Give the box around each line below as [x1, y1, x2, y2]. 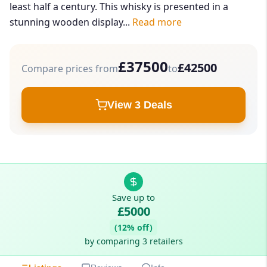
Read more [132, 15, 182, 29]
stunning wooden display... [10, 15, 132, 29]
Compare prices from [21, 62, 118, 76]
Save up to [112, 191, 155, 204]
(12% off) [114, 222, 153, 234]
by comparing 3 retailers [84, 235, 183, 247]
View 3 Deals [107, 99, 172, 111]
